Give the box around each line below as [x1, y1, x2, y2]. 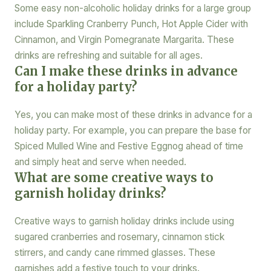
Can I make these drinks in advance [14, 64, 238, 79]
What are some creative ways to [14, 170, 214, 186]
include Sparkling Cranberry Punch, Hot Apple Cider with [14, 18, 248, 30]
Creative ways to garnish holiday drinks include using [14, 215, 234, 227]
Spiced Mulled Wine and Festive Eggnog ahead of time [14, 140, 243, 152]
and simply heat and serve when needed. [14, 156, 186, 168]
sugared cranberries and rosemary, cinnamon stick [14, 231, 224, 243]
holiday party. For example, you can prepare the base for [14, 125, 251, 137]
